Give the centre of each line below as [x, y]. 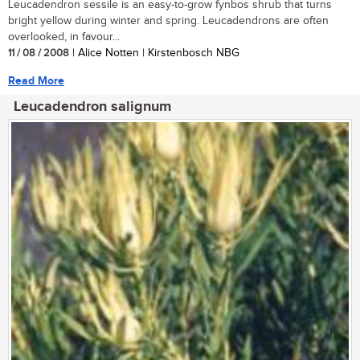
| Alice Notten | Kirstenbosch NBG [154, 53]
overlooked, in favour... [64, 37]
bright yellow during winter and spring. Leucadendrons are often [168, 20]
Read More [36, 80]
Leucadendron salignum [92, 106]
